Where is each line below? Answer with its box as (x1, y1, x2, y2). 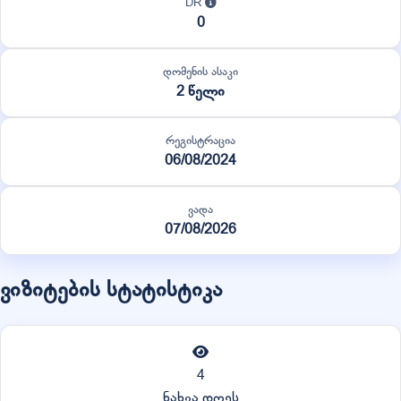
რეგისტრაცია (166, 132, 235, 149)
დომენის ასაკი (163, 63, 238, 80)
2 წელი (176, 81, 225, 101)
